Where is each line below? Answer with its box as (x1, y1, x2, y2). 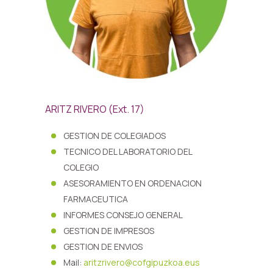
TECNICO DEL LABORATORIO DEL (63, 146, 192, 157)
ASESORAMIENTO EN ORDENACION (63, 177, 202, 189)
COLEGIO (63, 161, 99, 173)
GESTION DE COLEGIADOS (63, 130, 166, 141)
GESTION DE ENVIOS (63, 241, 143, 252)
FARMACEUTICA (63, 193, 128, 205)
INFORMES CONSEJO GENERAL (63, 209, 183, 221)
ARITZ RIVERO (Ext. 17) (45, 102, 144, 116)
